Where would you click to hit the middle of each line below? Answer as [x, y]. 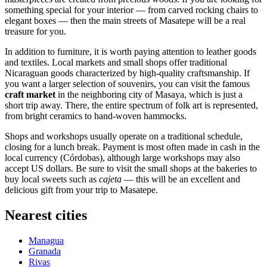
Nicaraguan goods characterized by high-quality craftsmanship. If [127, 73]
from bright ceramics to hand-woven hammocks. [96, 116]
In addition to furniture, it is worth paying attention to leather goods [131, 52]
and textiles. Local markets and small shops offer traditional [116, 63]
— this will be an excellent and [181, 179]
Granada [45, 252]
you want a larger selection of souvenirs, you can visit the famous [127, 84]
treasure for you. [35, 32]
